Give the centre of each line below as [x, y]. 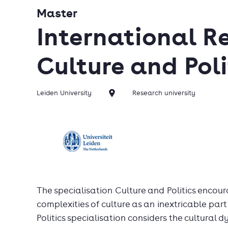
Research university [164, 93]
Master [57, 13]
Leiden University [64, 93]
